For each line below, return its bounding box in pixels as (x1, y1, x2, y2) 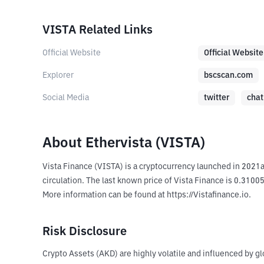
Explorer (42, 71, 74, 80)
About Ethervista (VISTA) (42, 136, 205, 150)
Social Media (42, 94, 89, 102)
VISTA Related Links (42, 24, 153, 36)
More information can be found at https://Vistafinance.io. (42, 191, 251, 199)
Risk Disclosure (42, 226, 127, 237)
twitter (204, 94, 229, 102)
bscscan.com (204, 71, 253, 80)
